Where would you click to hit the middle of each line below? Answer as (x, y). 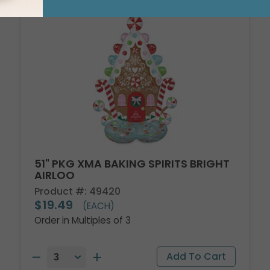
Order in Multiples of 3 (83, 221)
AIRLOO (55, 175)
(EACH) (98, 206)
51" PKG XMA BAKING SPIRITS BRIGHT (132, 164)
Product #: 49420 (78, 192)
